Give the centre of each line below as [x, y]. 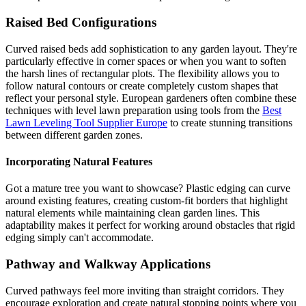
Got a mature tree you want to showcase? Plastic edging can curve [148, 189]
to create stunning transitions [230, 122]
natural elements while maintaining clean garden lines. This [133, 213]
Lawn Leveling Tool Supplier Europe [86, 122]
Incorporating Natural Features [79, 161]
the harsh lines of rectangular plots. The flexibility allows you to [142, 73]
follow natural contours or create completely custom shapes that [142, 85]
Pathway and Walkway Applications [108, 264]
